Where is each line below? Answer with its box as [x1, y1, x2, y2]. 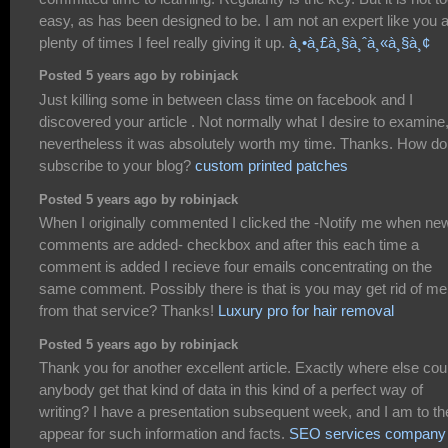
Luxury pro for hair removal [218, 301, 394, 319]
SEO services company [289, 424, 446, 442]
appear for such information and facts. [39, 424, 289, 442]
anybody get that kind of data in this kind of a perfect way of [39, 380, 423, 398]
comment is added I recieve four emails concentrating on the [39, 257, 432, 275]
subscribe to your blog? [39, 156, 195, 174]
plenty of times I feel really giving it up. [39, 33, 289, 51]
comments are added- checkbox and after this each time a [39, 235, 419, 253]
